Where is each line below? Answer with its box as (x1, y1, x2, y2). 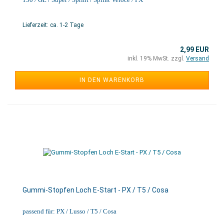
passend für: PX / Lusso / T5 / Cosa (22, 207, 116, 215)
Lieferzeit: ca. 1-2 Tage (22, 21, 83, 28)
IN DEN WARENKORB (79, 76, 144, 83)
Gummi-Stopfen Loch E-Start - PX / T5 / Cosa (22, 186, 168, 194)
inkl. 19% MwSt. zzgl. (127, 55, 186, 62)
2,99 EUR (180, 45, 209, 53)
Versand (186, 55, 209, 62)
